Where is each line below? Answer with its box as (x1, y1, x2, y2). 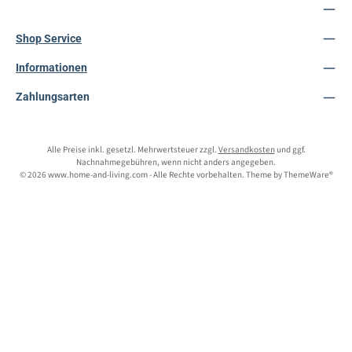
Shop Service (16, 31, 82, 46)
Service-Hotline (16, 2, 95, 16)
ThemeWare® (283, 169, 333, 181)
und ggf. (274, 144, 306, 156)
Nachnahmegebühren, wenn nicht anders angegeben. (76, 156, 276, 168)
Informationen (16, 60, 87, 75)
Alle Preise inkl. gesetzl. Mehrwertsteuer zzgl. (46, 144, 218, 156)
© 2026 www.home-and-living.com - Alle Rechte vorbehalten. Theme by (19, 169, 284, 181)
